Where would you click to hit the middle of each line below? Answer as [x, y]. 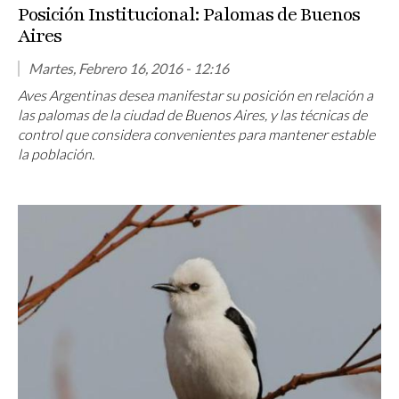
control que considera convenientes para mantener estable [196, 134]
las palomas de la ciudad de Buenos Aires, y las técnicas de [192, 114]
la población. [56, 153]
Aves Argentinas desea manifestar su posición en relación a [195, 94]
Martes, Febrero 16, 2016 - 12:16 [129, 68]
